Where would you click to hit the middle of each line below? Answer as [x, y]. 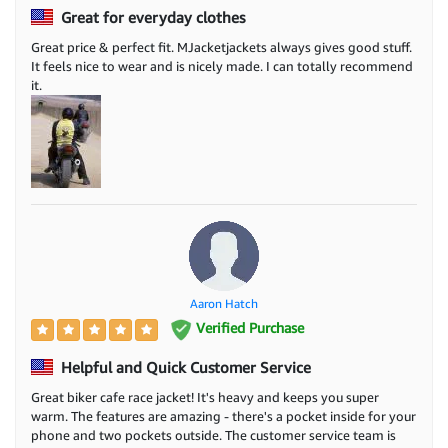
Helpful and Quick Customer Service [184, 366]
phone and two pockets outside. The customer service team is [213, 434]
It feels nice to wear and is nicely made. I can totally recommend [222, 66]
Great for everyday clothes [151, 17]
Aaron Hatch [224, 304]
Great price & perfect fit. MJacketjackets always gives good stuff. [221, 47]
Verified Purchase [247, 328]
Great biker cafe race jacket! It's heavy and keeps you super [205, 396]
